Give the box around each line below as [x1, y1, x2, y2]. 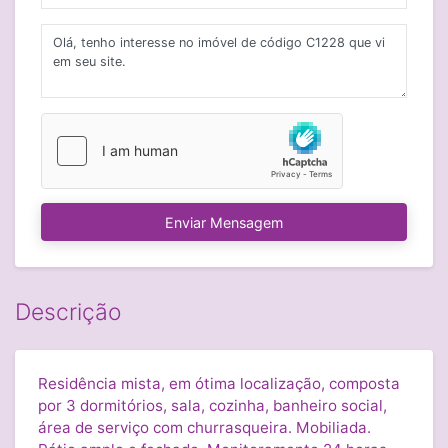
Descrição [15, 298, 121, 327]
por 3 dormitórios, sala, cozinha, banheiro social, [37, 395, 387, 415]
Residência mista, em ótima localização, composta [37, 373, 400, 393]
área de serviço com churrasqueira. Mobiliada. [37, 417, 371, 437]
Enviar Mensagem [165, 213, 283, 231]
